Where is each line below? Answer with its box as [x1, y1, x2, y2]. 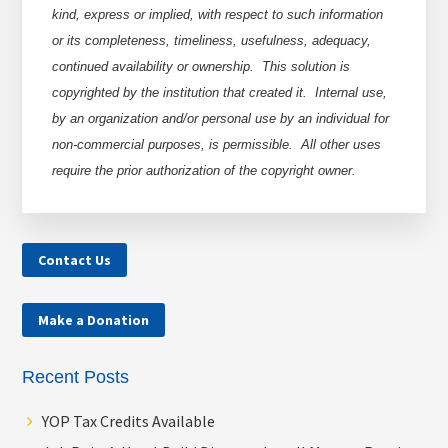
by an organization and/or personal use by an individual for [52, 111, 390, 127]
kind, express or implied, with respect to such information [52, 7, 384, 23]
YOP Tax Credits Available [42, 411, 216, 432]
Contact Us [38, 251, 112, 270]
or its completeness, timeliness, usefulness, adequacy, [52, 33, 372, 49]
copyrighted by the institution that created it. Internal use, [52, 85, 388, 101]
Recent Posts [22, 367, 130, 388]
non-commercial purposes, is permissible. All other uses [52, 137, 382, 153]
